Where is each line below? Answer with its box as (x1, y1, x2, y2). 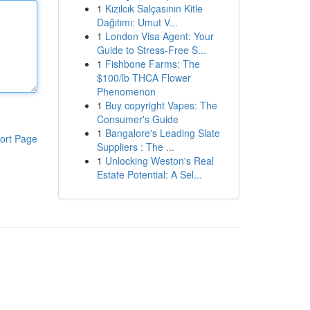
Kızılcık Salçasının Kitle (104, 1, 203, 15)
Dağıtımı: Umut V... (96, 15, 178, 29)
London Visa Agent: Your (104, 29, 214, 43)
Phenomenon (96, 84, 156, 98)
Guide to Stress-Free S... (96, 43, 206, 57)
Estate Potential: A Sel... (96, 167, 202, 181)
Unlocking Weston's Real (104, 154, 214, 167)
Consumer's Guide (96, 112, 179, 126)
